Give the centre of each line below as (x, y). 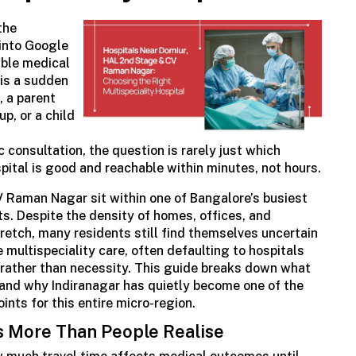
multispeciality (51, 251)
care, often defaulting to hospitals (202, 251)
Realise (194, 332)
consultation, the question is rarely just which (145, 151)
